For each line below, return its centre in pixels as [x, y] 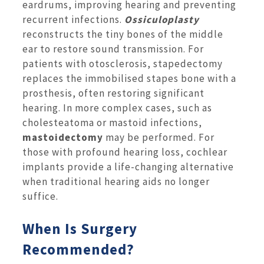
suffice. [40, 196]
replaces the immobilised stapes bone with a [129, 78]
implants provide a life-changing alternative [128, 166]
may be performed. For [160, 137]
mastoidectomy [64, 137]
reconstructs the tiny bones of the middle [123, 34]
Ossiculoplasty [162, 19]
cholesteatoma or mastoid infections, [112, 122]
